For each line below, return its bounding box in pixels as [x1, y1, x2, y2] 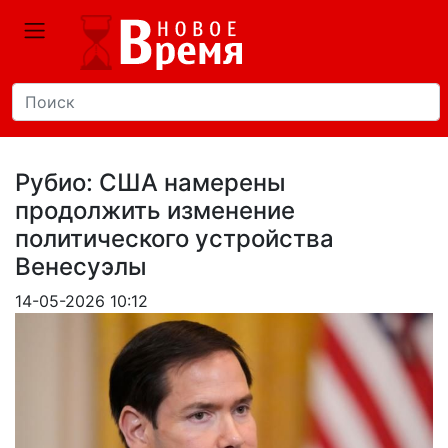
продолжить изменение [15, 196, 295, 225]
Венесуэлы [15, 252, 147, 281]
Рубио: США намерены [15, 168, 286, 197]
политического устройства [15, 224, 334, 253]
